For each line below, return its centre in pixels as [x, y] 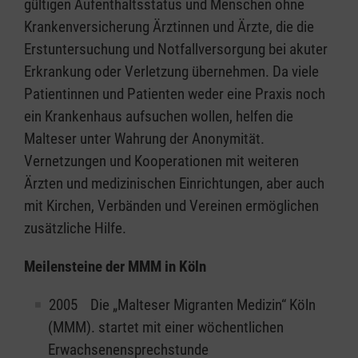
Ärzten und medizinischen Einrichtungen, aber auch [174, 183]
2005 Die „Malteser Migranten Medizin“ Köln [182, 304]
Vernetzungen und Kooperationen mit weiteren [161, 161]
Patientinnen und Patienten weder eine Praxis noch [175, 93]
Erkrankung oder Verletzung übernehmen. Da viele [171, 71]
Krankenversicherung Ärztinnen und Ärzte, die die [169, 26]
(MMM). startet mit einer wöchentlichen [166, 327]
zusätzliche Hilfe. [75, 228]
